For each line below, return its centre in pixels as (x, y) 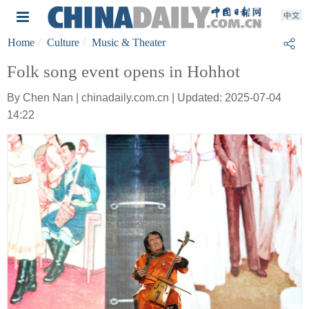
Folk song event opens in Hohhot (123, 71)
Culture (63, 42)
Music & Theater (129, 42)
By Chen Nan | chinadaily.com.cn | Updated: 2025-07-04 (144, 98)
